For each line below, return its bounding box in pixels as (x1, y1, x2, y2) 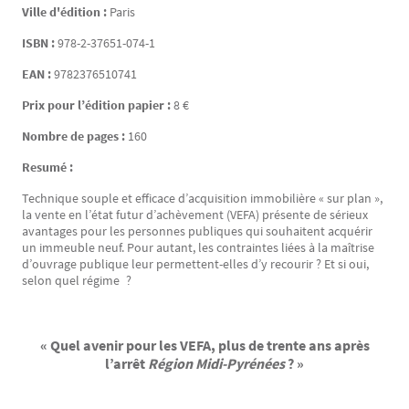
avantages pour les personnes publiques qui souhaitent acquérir (22, 223, 372, 239)
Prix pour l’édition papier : (22, 97, 173, 113)
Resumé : (22, 159, 73, 175)
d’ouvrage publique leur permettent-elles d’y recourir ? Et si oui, (22, 256, 369, 272)
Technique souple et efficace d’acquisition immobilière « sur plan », (22, 190, 383, 206)
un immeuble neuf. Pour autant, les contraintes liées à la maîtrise (22, 239, 374, 256)
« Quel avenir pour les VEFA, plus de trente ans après (39, 336, 370, 354)
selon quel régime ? (22, 272, 131, 288)
